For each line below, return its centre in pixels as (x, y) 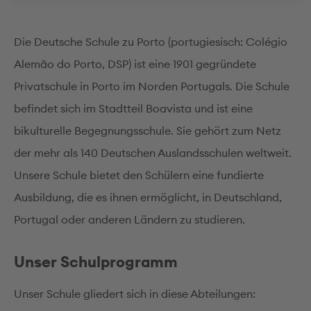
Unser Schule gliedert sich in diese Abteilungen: (135, 294)
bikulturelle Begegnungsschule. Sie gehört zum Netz (148, 131)
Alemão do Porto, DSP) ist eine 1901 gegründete (135, 64)
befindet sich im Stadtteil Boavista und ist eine (133, 108)
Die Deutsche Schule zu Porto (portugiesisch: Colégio (151, 42)
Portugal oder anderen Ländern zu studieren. (129, 219)
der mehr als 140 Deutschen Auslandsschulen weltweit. (153, 153)
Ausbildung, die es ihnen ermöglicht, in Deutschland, (148, 197)
